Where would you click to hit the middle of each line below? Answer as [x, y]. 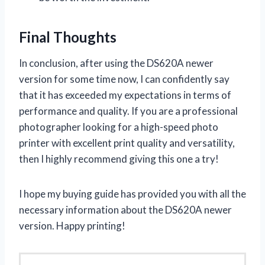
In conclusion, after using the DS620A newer [116, 63]
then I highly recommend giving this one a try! [119, 159]
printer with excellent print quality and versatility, [127, 143]
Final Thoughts [68, 37]
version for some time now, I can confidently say [124, 79]
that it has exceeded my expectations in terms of [125, 95]
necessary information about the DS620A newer [125, 209]
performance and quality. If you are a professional [128, 111]
